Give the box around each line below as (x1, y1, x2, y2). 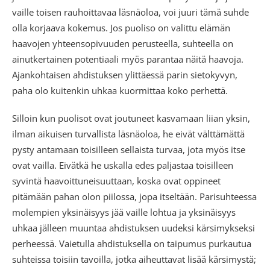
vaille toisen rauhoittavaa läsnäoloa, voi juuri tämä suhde (12, 5, 249, 18)
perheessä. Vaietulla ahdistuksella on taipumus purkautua (12, 237, 251, 250)
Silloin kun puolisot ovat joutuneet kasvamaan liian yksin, (12, 111, 250, 124)
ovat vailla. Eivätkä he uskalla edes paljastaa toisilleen (12, 159, 233, 171)
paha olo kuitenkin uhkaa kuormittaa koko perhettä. (12, 84, 228, 96)
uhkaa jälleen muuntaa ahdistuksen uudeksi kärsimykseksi (12, 221, 255, 234)
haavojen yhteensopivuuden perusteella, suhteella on (12, 37, 233, 49)
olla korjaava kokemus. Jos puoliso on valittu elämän (12, 21, 230, 34)
